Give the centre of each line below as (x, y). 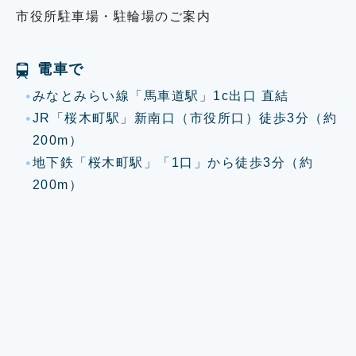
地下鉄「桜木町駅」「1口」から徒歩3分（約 (173, 162)
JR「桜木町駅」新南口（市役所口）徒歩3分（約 (185, 118)
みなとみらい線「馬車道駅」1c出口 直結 (161, 95)
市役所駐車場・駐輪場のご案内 (113, 16)
